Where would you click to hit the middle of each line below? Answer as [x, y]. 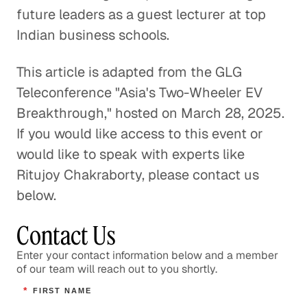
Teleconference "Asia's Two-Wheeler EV [139, 93]
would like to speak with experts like [131, 154]
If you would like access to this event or [140, 134]
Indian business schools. [93, 35]
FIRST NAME [62, 291]
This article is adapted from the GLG [129, 72]
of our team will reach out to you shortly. [117, 269]
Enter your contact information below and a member [147, 255]
